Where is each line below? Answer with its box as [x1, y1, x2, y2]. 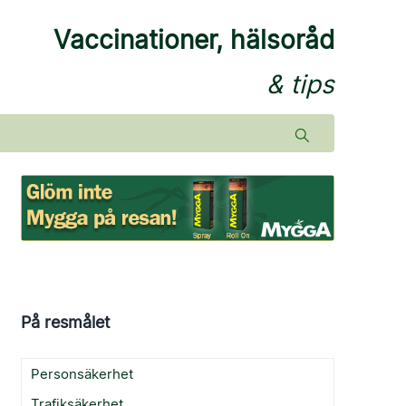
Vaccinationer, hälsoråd [53, 24, 334, 55]
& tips [266, 69, 334, 100]
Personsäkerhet [31, 364, 134, 382]
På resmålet [21, 312, 111, 332]
